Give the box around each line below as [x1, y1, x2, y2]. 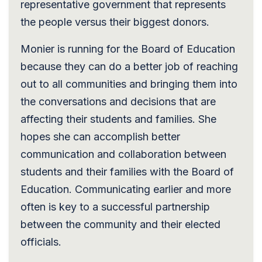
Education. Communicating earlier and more [20, 182, 231, 195]
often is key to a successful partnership [20, 200, 210, 213]
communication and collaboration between [20, 147, 226, 160]
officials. [20, 235, 61, 248]
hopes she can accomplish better [20, 130, 180, 143]
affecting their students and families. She [20, 112, 216, 125]
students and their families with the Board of [20, 165, 234, 178]
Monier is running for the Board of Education [20, 42, 235, 55]
